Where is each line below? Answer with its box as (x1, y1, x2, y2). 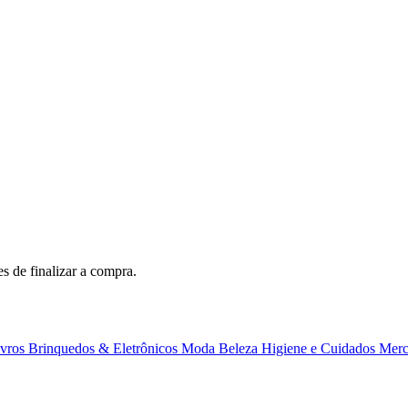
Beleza (219, 340, 261, 356)
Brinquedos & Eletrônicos (28, 340, 181, 356)
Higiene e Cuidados (261, 340, 379, 356)
